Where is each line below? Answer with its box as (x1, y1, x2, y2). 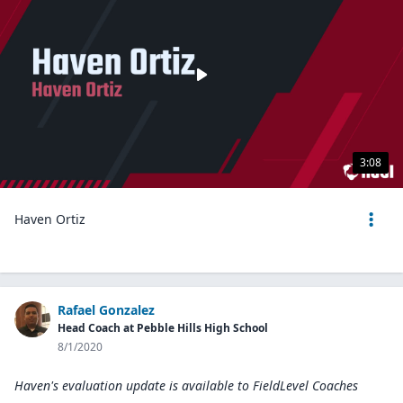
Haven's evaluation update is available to (14, 377, 249, 394)
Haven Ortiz (14, 210, 85, 228)
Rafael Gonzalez (58, 301, 155, 318)
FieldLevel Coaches (253, 377, 358, 394)
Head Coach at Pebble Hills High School (58, 320, 268, 336)
